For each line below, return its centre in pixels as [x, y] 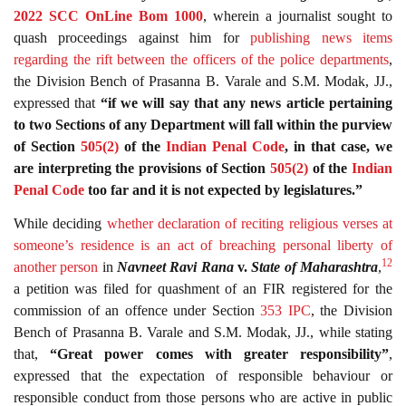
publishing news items [322, 38]
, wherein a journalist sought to [298, 16]
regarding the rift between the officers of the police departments [201, 60]
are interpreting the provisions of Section [142, 169]
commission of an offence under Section [137, 310]
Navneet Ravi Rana [175, 266]
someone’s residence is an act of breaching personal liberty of [203, 245]
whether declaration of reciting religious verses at [249, 223]
